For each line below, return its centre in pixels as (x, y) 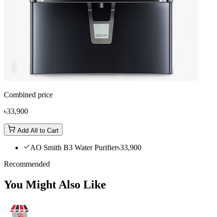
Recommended (27, 164)
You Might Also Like (55, 184)
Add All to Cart (37, 130)
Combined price (28, 94)
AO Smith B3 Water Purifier (74, 147)
